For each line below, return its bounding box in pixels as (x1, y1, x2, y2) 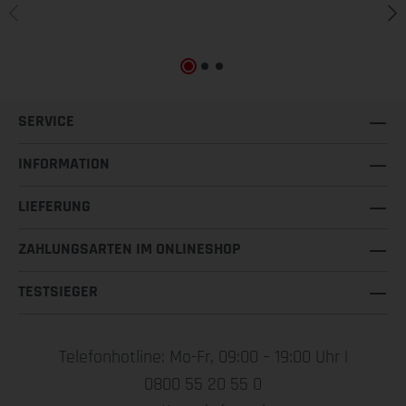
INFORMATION (18, 153, 110, 174)
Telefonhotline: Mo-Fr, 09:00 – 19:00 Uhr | (58, 345, 348, 369)
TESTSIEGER (18, 281, 98, 302)
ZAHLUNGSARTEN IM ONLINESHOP (18, 238, 241, 259)
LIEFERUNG (18, 196, 91, 217)
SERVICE (18, 111, 74, 131)
